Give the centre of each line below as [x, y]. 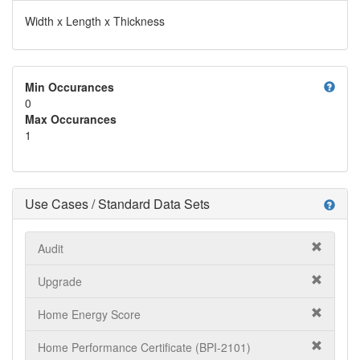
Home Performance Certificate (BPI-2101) [144, 347]
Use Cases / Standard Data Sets [117, 204]
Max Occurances [71, 119]
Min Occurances [70, 87]
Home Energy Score [89, 314]
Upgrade [60, 281]
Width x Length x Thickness [95, 21]
